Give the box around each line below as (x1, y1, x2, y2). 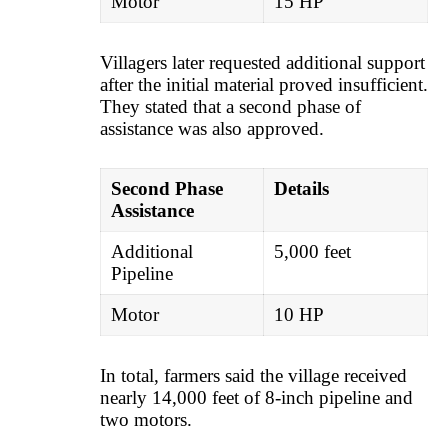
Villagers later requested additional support (100, 51, 425, 73)
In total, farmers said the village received (100, 364, 407, 386)
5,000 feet (273, 241, 351, 263)
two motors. (100, 408, 192, 430)
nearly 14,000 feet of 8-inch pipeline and (100, 386, 413, 408)
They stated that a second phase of (100, 95, 361, 117)
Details (273, 178, 329, 200)
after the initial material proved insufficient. (100, 73, 428, 95)
